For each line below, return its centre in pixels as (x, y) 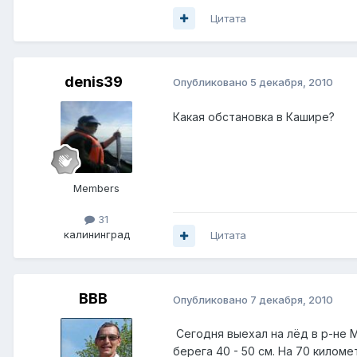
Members (96, 188)
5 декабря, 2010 (292, 82)
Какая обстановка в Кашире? (254, 116)
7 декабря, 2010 (292, 299)
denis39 (93, 81)
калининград (96, 235)
